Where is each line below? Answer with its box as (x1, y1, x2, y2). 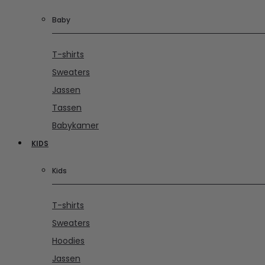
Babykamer (52, 119, 99, 131)
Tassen (52, 101, 82, 114)
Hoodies (52, 234, 85, 247)
